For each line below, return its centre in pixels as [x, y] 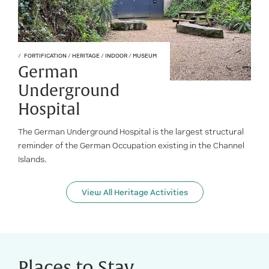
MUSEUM [144, 56]
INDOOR [116, 56]
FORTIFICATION [46, 56]
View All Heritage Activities [134, 192]
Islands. [32, 159]
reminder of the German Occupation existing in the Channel [131, 146]
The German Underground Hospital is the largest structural [131, 132]
